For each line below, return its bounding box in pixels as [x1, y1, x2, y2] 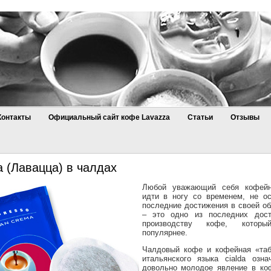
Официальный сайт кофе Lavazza [48, 113, 170, 122]
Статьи [187, 113, 213, 122]
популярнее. [142, 228, 188, 238]
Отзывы [230, 113, 260, 122]
